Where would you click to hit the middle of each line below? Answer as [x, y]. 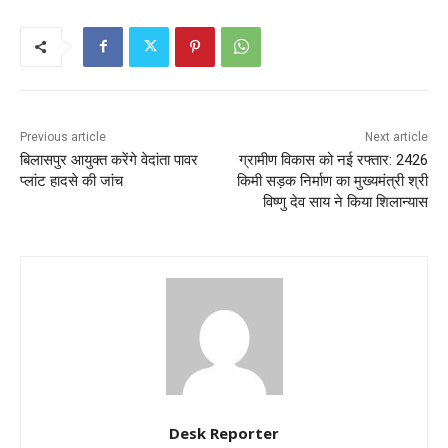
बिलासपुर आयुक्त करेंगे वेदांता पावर [109, 159]
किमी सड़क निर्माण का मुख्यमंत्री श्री [332, 180]
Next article [396, 136]
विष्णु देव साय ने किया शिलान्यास [345, 201]
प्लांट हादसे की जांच [71, 180]
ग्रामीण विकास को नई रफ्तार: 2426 [333, 159]
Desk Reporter [224, 432]
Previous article [63, 136]
